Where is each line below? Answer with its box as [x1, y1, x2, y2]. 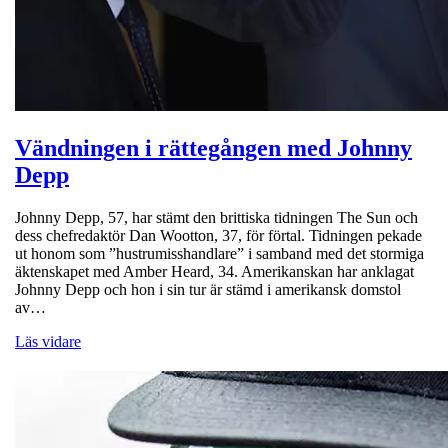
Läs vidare [15, 332, 81, 350]
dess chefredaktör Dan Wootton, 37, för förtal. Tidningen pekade [15, 226, 422, 244]
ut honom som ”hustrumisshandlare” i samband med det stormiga [15, 244, 424, 262]
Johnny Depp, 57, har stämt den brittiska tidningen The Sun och [15, 208, 418, 226]
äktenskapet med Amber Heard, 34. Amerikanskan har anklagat [15, 262, 414, 280]
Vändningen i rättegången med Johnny [15, 134, 412, 161]
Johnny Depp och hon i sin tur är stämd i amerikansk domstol [15, 280, 401, 298]
